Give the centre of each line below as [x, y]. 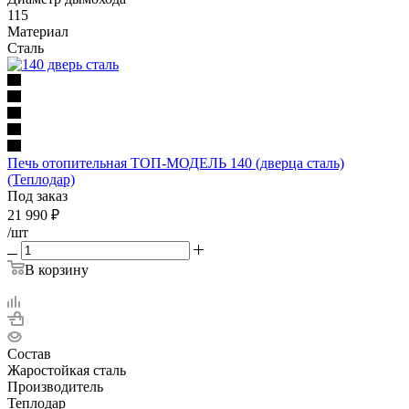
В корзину [57, 269]
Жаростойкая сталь [67, 370]
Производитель [55, 386]
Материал [38, 31]
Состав [29, 353]
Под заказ [37, 195]
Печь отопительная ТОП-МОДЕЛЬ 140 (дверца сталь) [176, 163]
